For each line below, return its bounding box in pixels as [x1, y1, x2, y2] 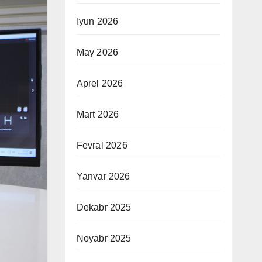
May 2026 [76, 47, 119, 57]
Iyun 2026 [76, 16, 119, 26]
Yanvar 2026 [76, 171, 130, 181]
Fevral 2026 [76, 140, 127, 150]
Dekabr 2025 [76, 202, 132, 212]
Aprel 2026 [76, 78, 123, 88]
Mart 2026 [76, 109, 119, 119]
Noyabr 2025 [76, 233, 132, 243]
